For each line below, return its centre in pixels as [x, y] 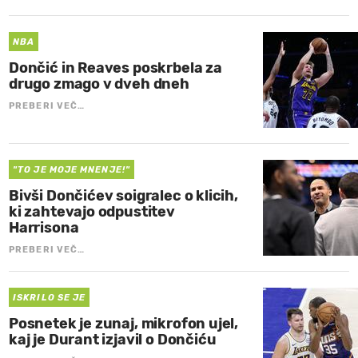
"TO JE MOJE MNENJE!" [72, 169]
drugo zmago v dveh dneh [99, 84]
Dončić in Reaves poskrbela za [115, 68]
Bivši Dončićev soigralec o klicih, [123, 195]
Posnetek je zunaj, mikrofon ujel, [124, 323]
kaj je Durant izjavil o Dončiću [113, 339]
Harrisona [44, 227]
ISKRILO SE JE [50, 297]
